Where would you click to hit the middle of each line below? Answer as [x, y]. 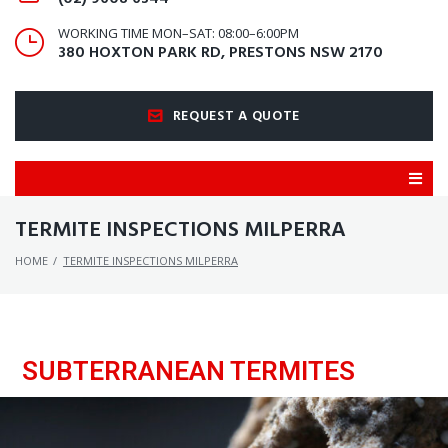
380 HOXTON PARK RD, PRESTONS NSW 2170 [220, 53]
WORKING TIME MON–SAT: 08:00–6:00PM [178, 33]
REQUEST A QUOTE [236, 117]
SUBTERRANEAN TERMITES [189, 371]
